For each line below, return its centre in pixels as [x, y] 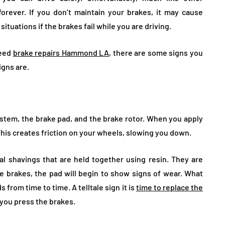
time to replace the [170, 187]
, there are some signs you [156, 53]
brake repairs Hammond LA [61, 53]
